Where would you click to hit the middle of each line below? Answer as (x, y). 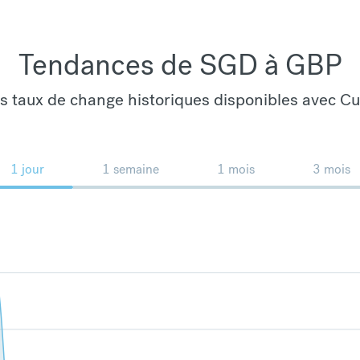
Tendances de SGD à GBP (180, 65)
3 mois (331, 169)
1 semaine (130, 169)
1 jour (27, 169)
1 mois (235, 169)
